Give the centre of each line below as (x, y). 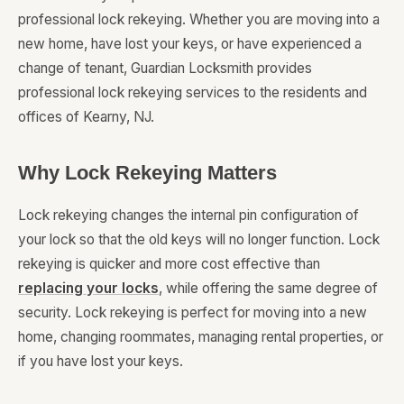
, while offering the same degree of (268, 289)
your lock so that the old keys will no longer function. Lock (199, 240)
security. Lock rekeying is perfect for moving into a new (193, 313)
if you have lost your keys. (101, 362)
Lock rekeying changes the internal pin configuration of (188, 216)
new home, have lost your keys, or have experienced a (190, 44)
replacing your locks (88, 289)
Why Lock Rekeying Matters (147, 173)
